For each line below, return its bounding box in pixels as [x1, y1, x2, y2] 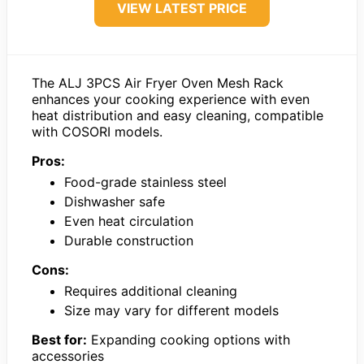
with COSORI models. [32, 123, 162, 140]
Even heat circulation [64, 213, 193, 229]
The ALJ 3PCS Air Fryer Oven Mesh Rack [32, 75, 284, 91]
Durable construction [64, 232, 193, 249]
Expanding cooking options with [87, 331, 290, 348]
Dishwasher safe [64, 193, 165, 210]
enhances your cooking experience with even [32, 91, 310, 107]
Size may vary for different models [64, 302, 279, 318]
